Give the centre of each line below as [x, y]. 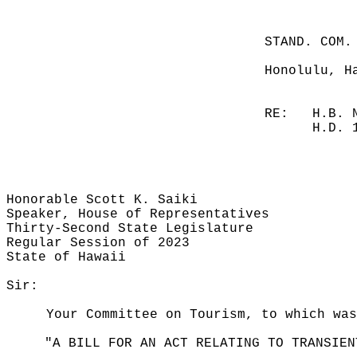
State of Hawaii [66, 257]
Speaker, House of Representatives [138, 214]
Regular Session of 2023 [98, 243]
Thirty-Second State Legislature [130, 229]
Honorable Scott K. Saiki [102, 200]
